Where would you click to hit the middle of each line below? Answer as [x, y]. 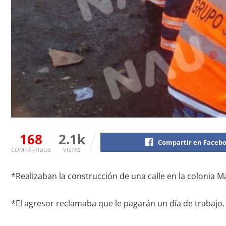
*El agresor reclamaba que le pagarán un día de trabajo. [118, 204]
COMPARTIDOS [31, 150]
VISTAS [72, 150]
